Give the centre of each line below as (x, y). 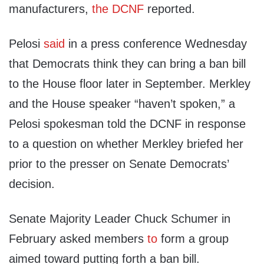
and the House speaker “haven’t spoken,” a (122, 104)
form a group (193, 239)
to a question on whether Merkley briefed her (126, 144)
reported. (169, 9)
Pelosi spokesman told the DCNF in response (127, 124)
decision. (32, 184)
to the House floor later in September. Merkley (130, 84)
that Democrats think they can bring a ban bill (127, 64)
